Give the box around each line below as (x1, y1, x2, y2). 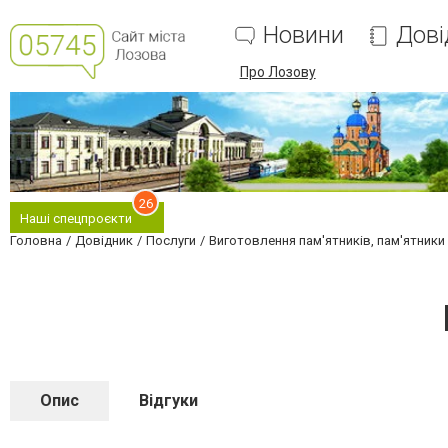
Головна (10, 233, 62, 248)
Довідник (75, 233, 133, 248)
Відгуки (139, 391, 198, 410)
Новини (262, 21, 344, 49)
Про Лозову (239, 64, 316, 80)
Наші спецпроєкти (20, 211, 132, 226)
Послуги (146, 233, 196, 248)
